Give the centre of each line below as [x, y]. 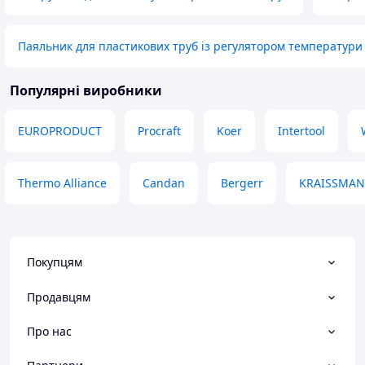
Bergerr [242, 183]
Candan [164, 183]
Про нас [49, 331]
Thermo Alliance [62, 183]
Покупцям [55, 262]
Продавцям [59, 297]
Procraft [159, 131]
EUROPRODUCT [60, 131]
